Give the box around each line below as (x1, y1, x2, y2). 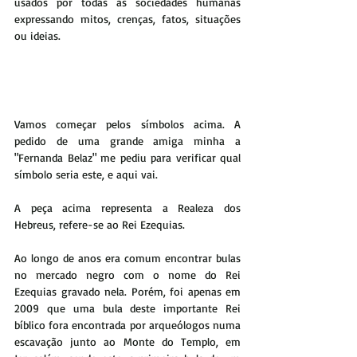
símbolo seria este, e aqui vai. (14, 167, 158, 181)
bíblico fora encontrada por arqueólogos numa (14, 317, 241, 331)
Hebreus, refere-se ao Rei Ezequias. (14, 217, 185, 231)
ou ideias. (14, 29, 67, 42)
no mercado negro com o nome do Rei (14, 267, 241, 281)
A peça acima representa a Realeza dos (14, 200, 241, 214)
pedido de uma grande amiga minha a (14, 133, 241, 147)
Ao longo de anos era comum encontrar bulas (14, 250, 241, 265)
